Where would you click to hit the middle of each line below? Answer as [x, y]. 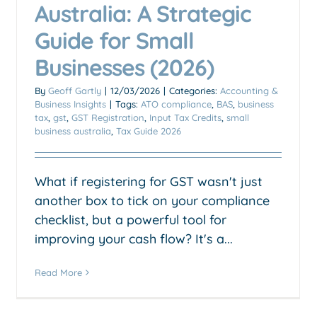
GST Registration [108, 117]
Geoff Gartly [75, 90]
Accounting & [249, 90]
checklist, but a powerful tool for [131, 219]
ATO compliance [176, 104]
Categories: [195, 90]
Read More [58, 272]
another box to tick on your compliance [152, 200]
